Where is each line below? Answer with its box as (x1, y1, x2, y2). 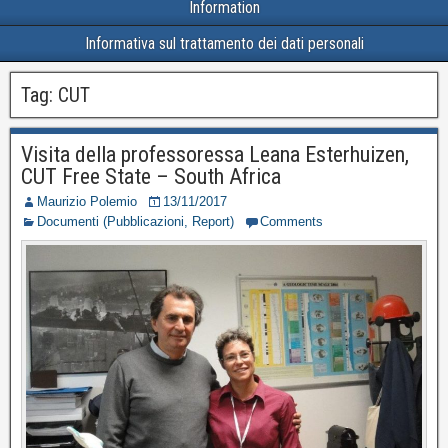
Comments (260, 214, 323, 229)
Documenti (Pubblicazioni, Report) (37, 214, 234, 229)
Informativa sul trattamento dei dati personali (84, 34, 364, 53)
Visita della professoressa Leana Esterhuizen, (21, 142, 409, 167)
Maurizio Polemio (37, 194, 137, 209)
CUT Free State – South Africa (21, 164, 281, 189)
